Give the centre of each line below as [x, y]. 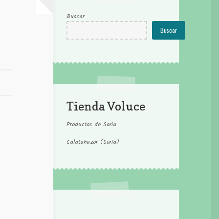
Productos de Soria [92, 125]
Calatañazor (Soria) [93, 142]
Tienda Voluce [106, 107]
